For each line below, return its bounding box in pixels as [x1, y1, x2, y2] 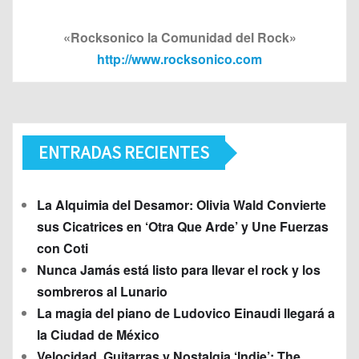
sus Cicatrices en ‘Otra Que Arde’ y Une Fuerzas [37, 217, 329, 236]
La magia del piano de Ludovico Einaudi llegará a [37, 304, 335, 323]
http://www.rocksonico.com [97, 50, 262, 69]
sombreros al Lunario [37, 282, 167, 301]
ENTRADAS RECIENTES [38, 141, 209, 164]
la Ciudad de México [37, 325, 159, 345]
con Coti [37, 239, 88, 258]
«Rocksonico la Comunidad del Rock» [63, 28, 296, 47]
